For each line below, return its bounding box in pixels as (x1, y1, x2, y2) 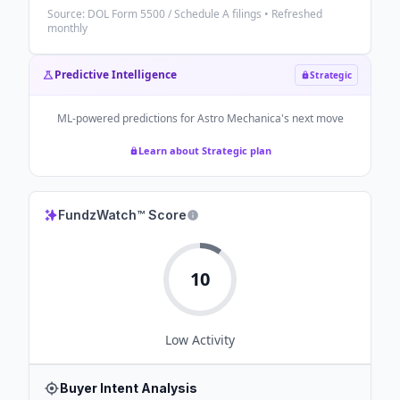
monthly (47, 21, 87, 36)
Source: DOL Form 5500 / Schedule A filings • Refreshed (47, 6, 322, 21)
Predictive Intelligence (54, 67, 177, 82)
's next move (280, 111, 344, 126)
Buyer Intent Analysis (60, 380, 197, 396)
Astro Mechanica (196, 111, 281, 126)
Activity (188, 331, 235, 348)
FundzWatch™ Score (58, 207, 187, 222)
